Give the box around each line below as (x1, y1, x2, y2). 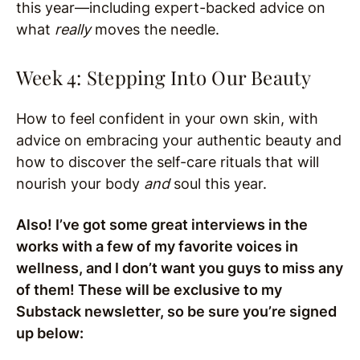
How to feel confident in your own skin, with (16, 110, 318, 127)
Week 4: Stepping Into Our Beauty (16, 64, 312, 90)
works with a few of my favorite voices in (16, 238, 298, 255)
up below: (16, 325, 84, 342)
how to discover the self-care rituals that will (16, 153, 319, 170)
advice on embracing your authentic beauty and (16, 132, 342, 149)
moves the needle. (95, 21, 219, 38)
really (55, 21, 95, 38)
